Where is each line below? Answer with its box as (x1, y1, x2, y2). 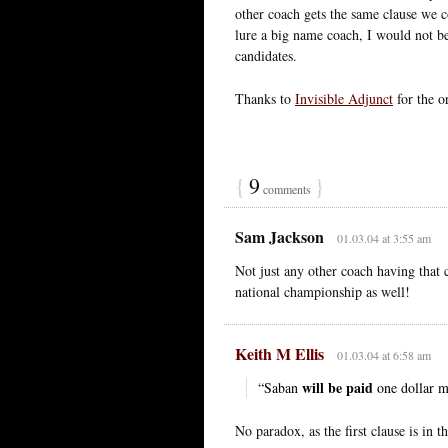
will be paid (302, 376, 373, 398)
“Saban (258, 377, 302, 397)
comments (260, 180, 314, 197)
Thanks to (235, 88, 295, 108)
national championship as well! (235, 281, 410, 301)
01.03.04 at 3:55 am (336, 229, 431, 246)
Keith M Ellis (235, 341, 324, 365)
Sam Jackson (235, 224, 324, 248)
